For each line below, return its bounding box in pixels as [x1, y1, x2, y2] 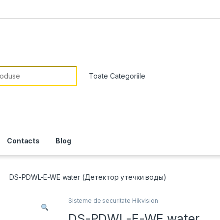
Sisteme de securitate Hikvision [68, 197, 158, 205]
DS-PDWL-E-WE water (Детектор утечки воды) [9, 172, 166, 181]
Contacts [7, 136, 40, 145]
